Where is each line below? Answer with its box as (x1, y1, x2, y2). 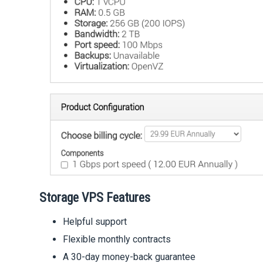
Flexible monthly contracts (63, 234, 171, 245)
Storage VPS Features (39, 190, 151, 205)
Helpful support (63, 216, 127, 228)
